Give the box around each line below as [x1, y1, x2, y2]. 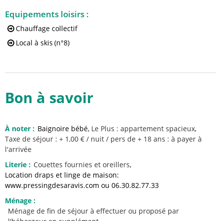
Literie [5, 160, 29, 170]
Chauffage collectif [16, 24, 77, 34]
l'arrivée [5, 145, 32, 154]
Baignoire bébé [37, 124, 88, 134]
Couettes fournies [33, 160, 92, 170]
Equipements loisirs [5, 8, 86, 20]
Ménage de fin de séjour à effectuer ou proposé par [7, 206, 179, 216]
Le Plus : [91, 124, 118, 134]
